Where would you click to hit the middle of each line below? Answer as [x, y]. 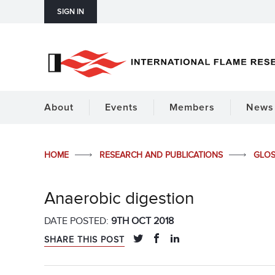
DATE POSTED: [78, 221]
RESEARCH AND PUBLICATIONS [162, 155]
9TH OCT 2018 [142, 221]
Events [122, 107]
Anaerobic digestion [119, 199]
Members [192, 107]
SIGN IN [71, 12]
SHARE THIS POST [84, 240]
